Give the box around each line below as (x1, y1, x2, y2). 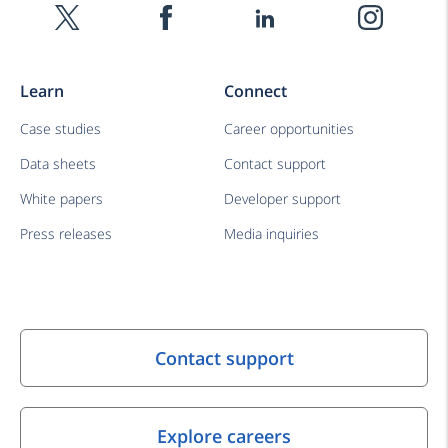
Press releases (20, 223, 112, 243)
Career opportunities (224, 118, 354, 138)
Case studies (20, 118, 101, 138)
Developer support (224, 188, 341, 208)
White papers (20, 188, 103, 208)
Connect (224, 79, 287, 102)
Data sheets (20, 153, 96, 173)
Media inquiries (224, 223, 319, 243)
